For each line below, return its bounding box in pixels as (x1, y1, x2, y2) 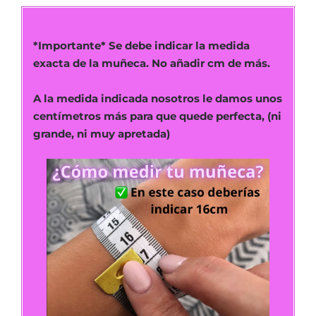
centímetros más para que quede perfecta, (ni (33, 109, 281, 123)
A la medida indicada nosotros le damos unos (33, 92, 282, 106)
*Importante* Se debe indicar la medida (33, 38, 250, 52)
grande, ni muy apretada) (33, 127, 170, 141)
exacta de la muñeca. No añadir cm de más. (33, 56, 270, 70)
